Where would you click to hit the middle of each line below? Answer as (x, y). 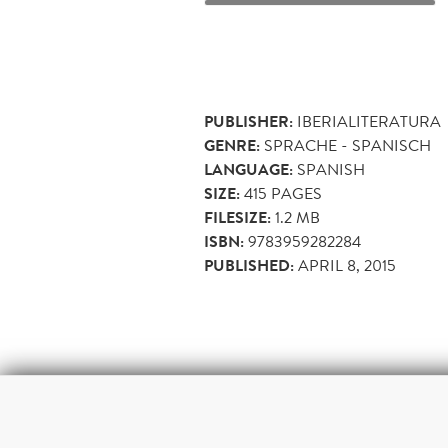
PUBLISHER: (248, 121)
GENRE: (232, 145)
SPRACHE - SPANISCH (347, 145)
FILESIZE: (237, 217)
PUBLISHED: (249, 265)
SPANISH (331, 169)
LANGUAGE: (248, 169)
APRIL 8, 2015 (347, 265)
